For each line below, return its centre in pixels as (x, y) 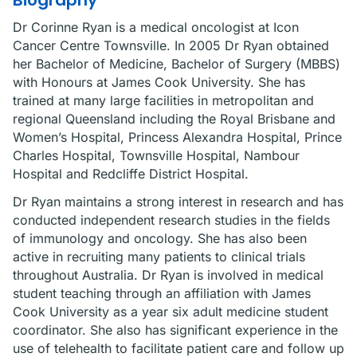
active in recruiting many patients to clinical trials (159, 257)
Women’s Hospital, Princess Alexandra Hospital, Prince (177, 137)
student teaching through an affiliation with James (162, 293)
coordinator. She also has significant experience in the (175, 330)
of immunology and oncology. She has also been (160, 238)
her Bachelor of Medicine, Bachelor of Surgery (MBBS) (177, 64)
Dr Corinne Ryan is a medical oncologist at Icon (156, 27)
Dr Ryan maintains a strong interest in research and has (178, 202)
